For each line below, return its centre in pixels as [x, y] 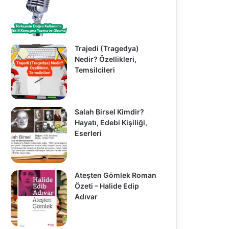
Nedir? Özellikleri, [105, 59]
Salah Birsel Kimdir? [109, 111]
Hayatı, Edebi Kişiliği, [111, 122]
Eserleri [88, 133]
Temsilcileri [95, 70]
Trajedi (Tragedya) [107, 48]
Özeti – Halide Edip [107, 186]
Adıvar [86, 196]
